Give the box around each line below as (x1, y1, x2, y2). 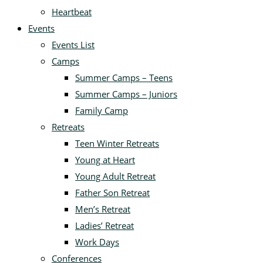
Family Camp (75, 104, 128, 116)
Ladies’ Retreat (75, 220, 134, 231)
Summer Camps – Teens (75, 72, 173, 83)
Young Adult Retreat (75, 170, 156, 182)
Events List (52, 39, 95, 50)
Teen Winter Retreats (75, 137, 159, 149)
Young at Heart (75, 154, 135, 166)
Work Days (75, 236, 119, 248)
